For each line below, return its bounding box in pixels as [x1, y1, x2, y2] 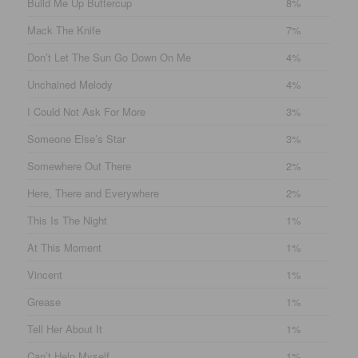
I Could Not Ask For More [27, 103, 146, 119]
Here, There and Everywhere [27, 185, 160, 201]
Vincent [27, 266, 63, 282]
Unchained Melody [27, 76, 113, 92]
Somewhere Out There [27, 157, 132, 173]
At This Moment [27, 239, 102, 255]
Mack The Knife [27, 22, 101, 38]
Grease [27, 293, 62, 309]
